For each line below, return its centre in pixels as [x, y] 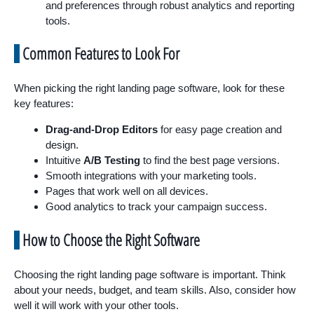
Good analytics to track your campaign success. [156, 206]
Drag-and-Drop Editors [102, 129]
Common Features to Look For [101, 53]
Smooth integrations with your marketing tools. [151, 176]
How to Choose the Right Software [111, 239]
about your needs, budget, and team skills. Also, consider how [155, 289]
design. [62, 145]
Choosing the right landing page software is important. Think [150, 274]
